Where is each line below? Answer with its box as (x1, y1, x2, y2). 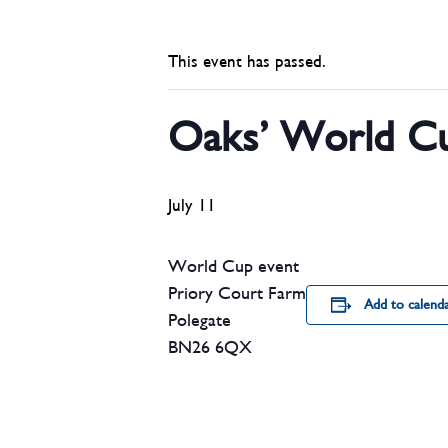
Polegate (168, 311, 231, 331)
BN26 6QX (168, 338, 252, 358)
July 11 (168, 197, 216, 216)
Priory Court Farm (168, 284, 306, 304)
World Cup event (168, 257, 299, 277)
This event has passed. (168, 53, 326, 72)
